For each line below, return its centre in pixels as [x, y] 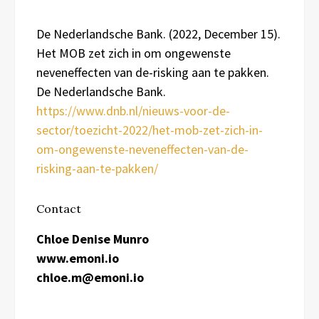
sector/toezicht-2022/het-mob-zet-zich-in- [150, 130]
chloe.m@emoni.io [90, 277]
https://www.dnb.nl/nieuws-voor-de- [133, 110]
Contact [59, 208]
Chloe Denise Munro [93, 239]
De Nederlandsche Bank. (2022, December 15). [158, 33]
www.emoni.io [78, 258]
